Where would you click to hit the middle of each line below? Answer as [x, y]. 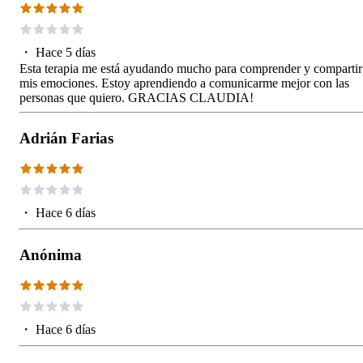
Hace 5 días [66, 52]
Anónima [51, 254]
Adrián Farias [66, 138]
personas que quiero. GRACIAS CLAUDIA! [137, 97]
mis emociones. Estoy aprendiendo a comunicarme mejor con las [184, 83]
